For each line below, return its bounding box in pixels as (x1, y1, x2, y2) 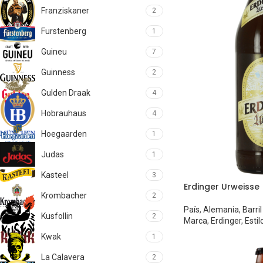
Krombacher (41, 191, 87, 200)
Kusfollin (41, 211, 73, 221)
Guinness (41, 68, 75, 77)
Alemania (203, 204, 239, 214)
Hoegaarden (41, 129, 87, 139)
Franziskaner (41, 6, 89, 15)
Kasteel (41, 170, 69, 180)
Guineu (41, 47, 67, 56)
